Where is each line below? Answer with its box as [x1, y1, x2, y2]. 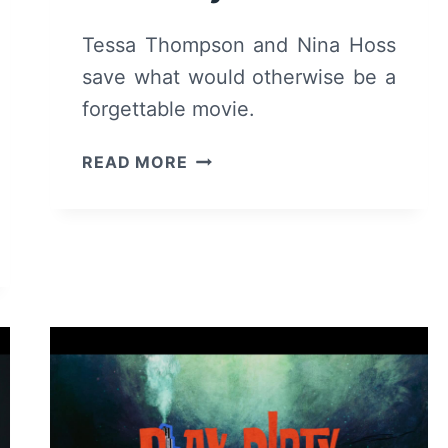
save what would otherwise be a [82, 64, 396, 89]
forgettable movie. [82, 96, 256, 121]
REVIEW [186, 195, 256, 216]
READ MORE [82, 151, 188, 172]
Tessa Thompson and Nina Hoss [82, 32, 396, 57]
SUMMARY [186, 245, 280, 266]
